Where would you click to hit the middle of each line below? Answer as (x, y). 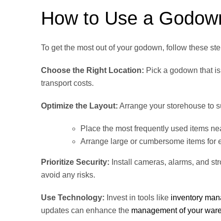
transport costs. (67, 83)
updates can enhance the (86, 211)
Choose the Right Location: (92, 71)
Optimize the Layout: (79, 106)
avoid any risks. (68, 175)
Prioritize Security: (75, 162)
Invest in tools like (138, 198)
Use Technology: (73, 198)
